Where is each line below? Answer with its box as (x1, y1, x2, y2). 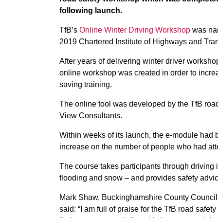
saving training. (59, 80, 112, 89)
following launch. (59, 6, 122, 15)
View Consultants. (59, 111, 122, 120)
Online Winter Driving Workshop (79, 26, 190, 34)
